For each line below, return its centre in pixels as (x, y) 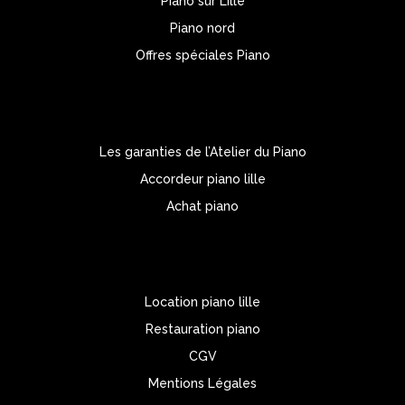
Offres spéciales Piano (202, 56)
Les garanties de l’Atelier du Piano (202, 151)
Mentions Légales (202, 384)
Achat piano (202, 206)
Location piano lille (202, 302)
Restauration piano (202, 330)
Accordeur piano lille (202, 179)
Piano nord (202, 28)
